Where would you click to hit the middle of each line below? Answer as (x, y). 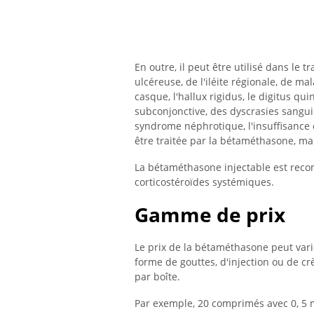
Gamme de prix (210, 215)
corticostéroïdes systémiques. (204, 182)
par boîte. (157, 277)
